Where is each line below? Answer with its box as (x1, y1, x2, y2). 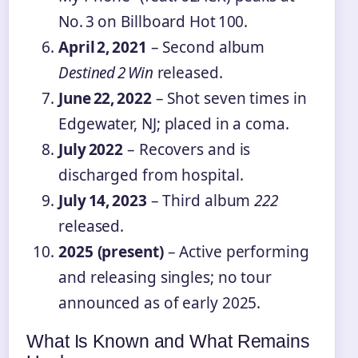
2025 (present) (58, 241, 164, 262)
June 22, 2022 (58, 87, 152, 109)
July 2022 (58, 138, 124, 160)
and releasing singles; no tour (58, 266, 272, 288)
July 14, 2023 (58, 189, 147, 211)
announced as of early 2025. (58, 292, 261, 313)
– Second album (146, 36, 265, 58)
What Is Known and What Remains (26, 330, 310, 352)
